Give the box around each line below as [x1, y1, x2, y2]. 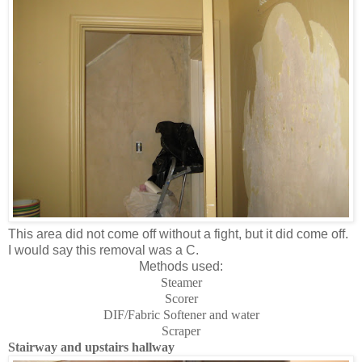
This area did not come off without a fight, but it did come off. [8, 226, 351, 241]
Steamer [160, 275, 202, 289]
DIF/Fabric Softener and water [103, 307, 259, 322]
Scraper [162, 323, 200, 338]
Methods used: [139, 259, 223, 273]
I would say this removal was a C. [8, 242, 202, 257]
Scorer [164, 291, 198, 305]
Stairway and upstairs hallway [8, 339, 175, 354]
